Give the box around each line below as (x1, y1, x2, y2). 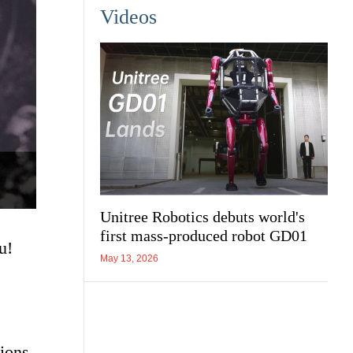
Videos (100, 5, 157, 28)
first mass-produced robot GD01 (100, 227, 307, 245)
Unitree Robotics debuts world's (100, 208, 305, 226)
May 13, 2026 (100, 253, 158, 265)
